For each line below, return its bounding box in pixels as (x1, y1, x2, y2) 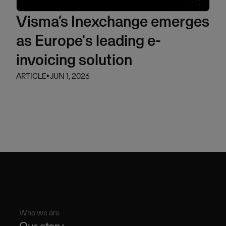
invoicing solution (16, 50, 132, 70)
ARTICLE (16, 71, 46, 81)
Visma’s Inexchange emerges (16, 12, 209, 31)
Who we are (19, 208, 60, 218)
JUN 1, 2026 (50, 71, 90, 81)
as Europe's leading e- (16, 31, 161, 50)
